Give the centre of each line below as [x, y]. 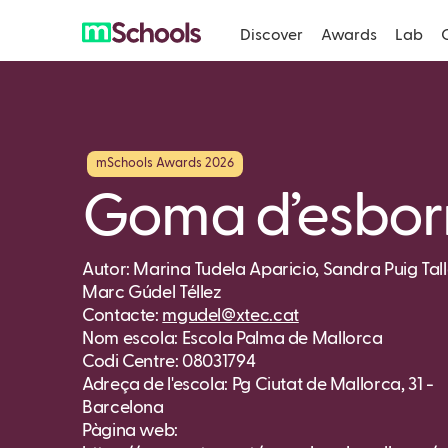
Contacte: [122, 315]
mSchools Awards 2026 [164, 163]
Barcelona [123, 407]
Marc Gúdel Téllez [152, 292]
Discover [272, 35]
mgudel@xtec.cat [230, 315]
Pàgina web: [130, 430]
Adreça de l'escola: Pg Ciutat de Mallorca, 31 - [258, 384]
